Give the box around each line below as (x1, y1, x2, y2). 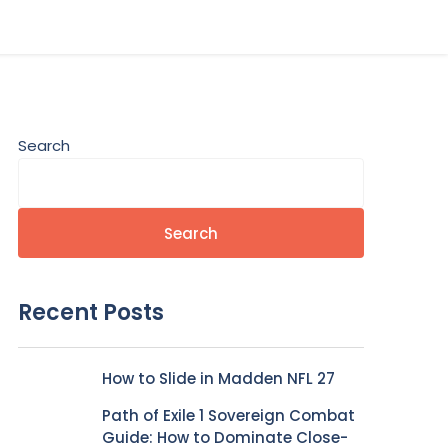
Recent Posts (18, 297, 164, 328)
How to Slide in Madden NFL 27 (102, 368, 335, 389)
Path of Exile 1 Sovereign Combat (102, 405, 355, 426)
